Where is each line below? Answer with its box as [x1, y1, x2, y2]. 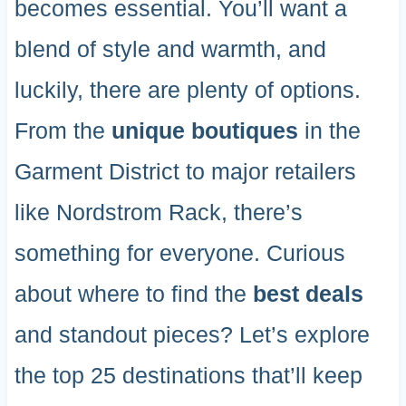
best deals [252, 281, 363, 307]
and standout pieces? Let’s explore [14, 322, 370, 348]
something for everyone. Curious [14, 240, 345, 266]
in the [297, 118, 361, 144]
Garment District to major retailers [14, 159, 356, 185]
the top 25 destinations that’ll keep [14, 362, 362, 389]
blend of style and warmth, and [14, 36, 326, 63]
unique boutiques [111, 118, 298, 144]
